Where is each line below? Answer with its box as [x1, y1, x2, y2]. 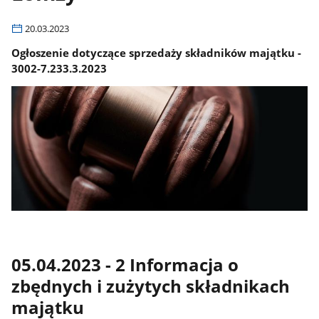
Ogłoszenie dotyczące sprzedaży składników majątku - [11, 45, 302, 60]
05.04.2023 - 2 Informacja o [11, 253, 239, 276]
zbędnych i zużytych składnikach [11, 274, 291, 298]
